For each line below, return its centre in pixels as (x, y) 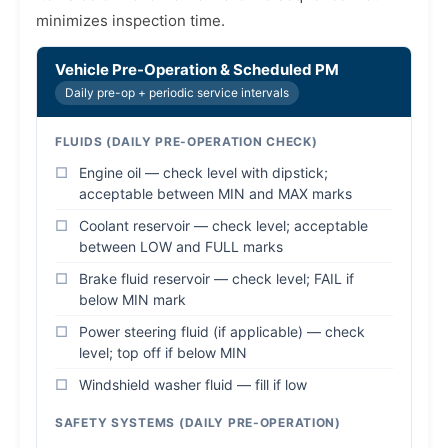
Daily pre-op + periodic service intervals (177, 92)
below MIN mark (132, 299)
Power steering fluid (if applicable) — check (222, 331)
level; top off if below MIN (163, 352)
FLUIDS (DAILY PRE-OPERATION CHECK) (186, 141)
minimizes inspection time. (130, 20)
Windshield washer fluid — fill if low (193, 384)
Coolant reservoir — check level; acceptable (223, 225)
